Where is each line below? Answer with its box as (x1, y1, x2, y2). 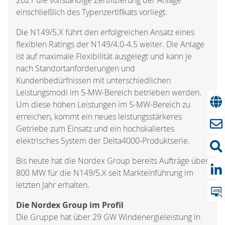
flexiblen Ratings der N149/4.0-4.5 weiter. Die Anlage (16, 38, 204, 50)
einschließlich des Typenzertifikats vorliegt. (16, 6, 167, 18)
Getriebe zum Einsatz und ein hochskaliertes (16, 123, 174, 134)
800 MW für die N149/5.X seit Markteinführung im (16, 167, 193, 178)
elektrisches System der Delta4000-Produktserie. (16, 135, 190, 146)
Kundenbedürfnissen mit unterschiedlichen (16, 74, 171, 86)
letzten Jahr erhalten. (16, 179, 89, 190)
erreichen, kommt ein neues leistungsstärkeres (16, 110, 182, 122)
